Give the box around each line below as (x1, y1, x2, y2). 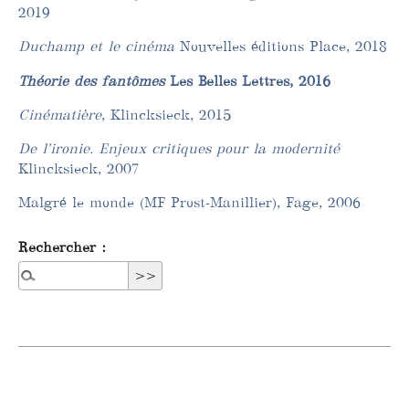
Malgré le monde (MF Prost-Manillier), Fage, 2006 (18, 194, 361, 212)
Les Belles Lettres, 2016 (170, 71, 330, 89)
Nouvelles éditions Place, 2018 (180, 37, 387, 56)
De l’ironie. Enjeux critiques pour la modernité (18, 139, 340, 157)
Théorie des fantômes (18, 71, 170, 89)
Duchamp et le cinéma (18, 37, 180, 56)
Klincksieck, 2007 (18, 159, 139, 177)
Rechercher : (18, 237, 106, 256)
